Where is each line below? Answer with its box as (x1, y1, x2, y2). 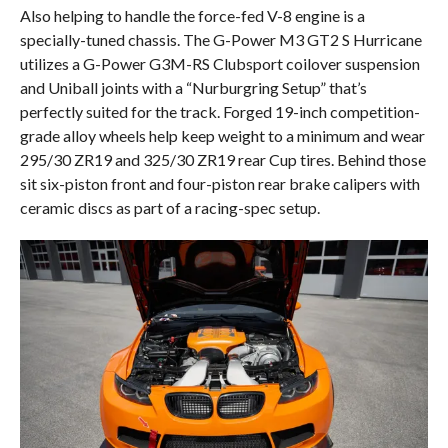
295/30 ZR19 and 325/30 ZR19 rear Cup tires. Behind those (19, 149, 426, 169)
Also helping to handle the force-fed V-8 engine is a (19, 5, 365, 25)
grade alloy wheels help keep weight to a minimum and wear (19, 125, 425, 145)
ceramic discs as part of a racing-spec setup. (19, 197, 320, 217)
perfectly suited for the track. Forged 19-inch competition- (19, 101, 420, 121)
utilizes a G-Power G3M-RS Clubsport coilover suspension (19, 53, 420, 73)
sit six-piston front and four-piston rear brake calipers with (19, 173, 420, 193)
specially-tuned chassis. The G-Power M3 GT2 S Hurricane (19, 29, 422, 49)
